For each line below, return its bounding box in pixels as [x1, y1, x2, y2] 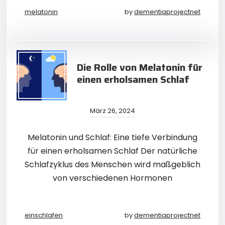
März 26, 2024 [90, 106, 135, 116]
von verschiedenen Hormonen [53, 172, 172, 184]
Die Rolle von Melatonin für [77, 59, 202, 75]
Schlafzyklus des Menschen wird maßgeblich [25, 159, 200, 170]
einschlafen [25, 210, 63, 220]
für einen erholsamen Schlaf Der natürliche [28, 145, 197, 157]
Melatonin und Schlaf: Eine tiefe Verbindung [28, 132, 197, 143]
